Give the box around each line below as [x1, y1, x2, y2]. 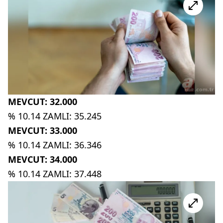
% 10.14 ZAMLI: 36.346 [8, 139, 102, 151]
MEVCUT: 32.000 [8, 96, 77, 108]
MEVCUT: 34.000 [8, 153, 77, 166]
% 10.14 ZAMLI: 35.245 [8, 110, 102, 122]
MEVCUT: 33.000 [8, 124, 77, 137]
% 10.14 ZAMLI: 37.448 [8, 168, 102, 180]
